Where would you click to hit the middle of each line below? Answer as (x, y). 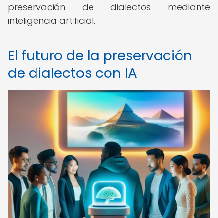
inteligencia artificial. (52, 21)
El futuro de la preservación (100, 56)
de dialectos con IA (73, 73)
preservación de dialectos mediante (109, 7)
